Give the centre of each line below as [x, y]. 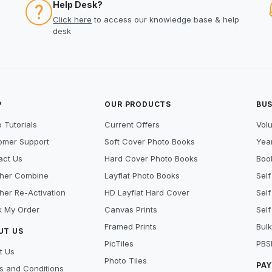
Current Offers [132, 124]
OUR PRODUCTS [138, 104]
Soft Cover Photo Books [150, 141]
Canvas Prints [131, 209]
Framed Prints [131, 226]
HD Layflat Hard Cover [147, 192]
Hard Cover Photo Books [151, 158]
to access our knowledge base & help [166, 19]
